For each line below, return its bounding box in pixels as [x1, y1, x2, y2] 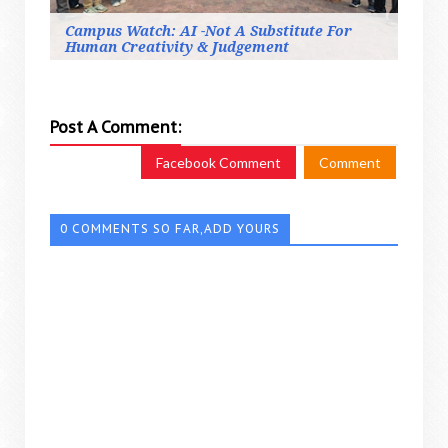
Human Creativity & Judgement [65, 38, 289, 55]
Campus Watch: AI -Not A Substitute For [65, 22, 352, 39]
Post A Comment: [50, 116, 181, 137]
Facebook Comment [156, 153, 281, 171]
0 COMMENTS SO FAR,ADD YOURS [60, 220, 280, 236]
